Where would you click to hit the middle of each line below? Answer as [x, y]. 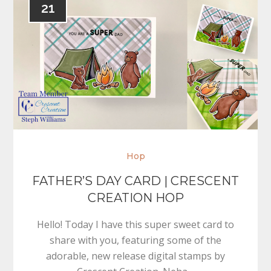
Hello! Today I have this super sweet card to [135, 224]
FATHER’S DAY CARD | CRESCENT [135, 181]
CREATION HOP [135, 198]
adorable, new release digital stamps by [135, 256]
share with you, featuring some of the [135, 240]
